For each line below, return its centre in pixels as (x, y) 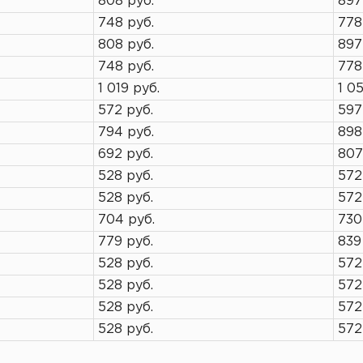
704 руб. (126, 220)
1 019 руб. (129, 89)
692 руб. (126, 154)
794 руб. (126, 132)
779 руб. (126, 242)
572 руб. (126, 111)
